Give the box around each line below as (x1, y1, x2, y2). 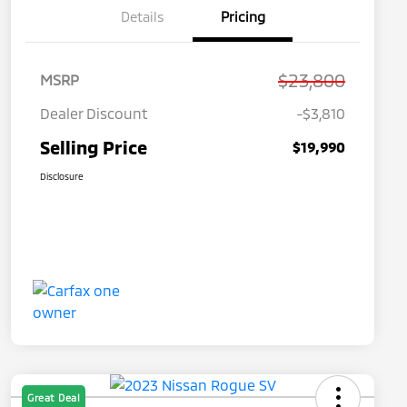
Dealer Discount (40, 104, 148, 123)
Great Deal (27, 392, 80, 404)
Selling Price (40, 136, 147, 159)
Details (121, 8, 164, 25)
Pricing (220, 8, 265, 25)
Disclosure (40, 171, 84, 183)
